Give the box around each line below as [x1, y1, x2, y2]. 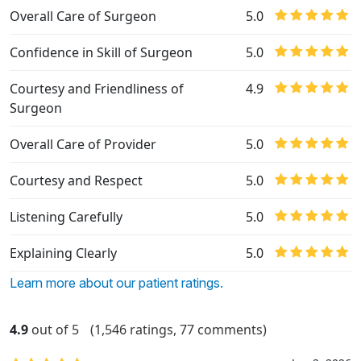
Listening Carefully [10, 208, 122, 226]
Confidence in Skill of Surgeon [10, 44, 193, 62]
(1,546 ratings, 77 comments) [90, 321, 267, 339]
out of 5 [31, 321, 79, 339]
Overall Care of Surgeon [10, 7, 156, 26]
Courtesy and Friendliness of [10, 80, 184, 98]
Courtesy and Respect [10, 172, 143, 190]
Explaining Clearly [10, 244, 117, 263]
